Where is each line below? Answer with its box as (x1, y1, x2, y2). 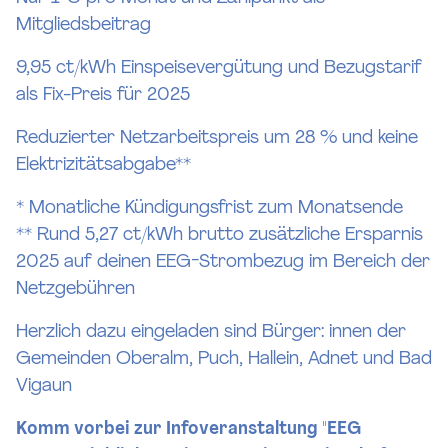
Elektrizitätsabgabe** (16, 156, 191, 176)
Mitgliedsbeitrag (16, 16, 151, 36)
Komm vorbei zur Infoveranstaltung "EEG (16, 420, 361, 440)
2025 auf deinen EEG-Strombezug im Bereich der (16, 253, 430, 273)
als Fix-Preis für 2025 (16, 86, 190, 106)
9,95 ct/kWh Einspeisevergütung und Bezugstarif (16, 59, 422, 79)
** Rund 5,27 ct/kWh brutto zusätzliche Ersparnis (16, 226, 423, 246)
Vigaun (16, 377, 77, 397)
